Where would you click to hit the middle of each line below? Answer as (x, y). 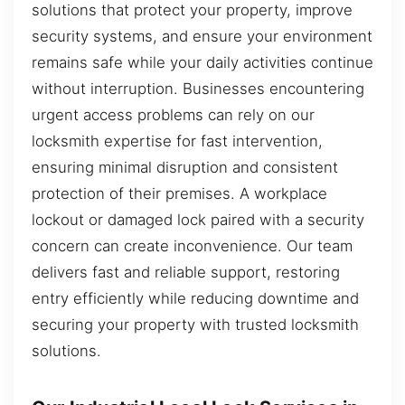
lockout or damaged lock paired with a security (198, 219)
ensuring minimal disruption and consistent (185, 167)
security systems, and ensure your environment (202, 36)
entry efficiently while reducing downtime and (195, 298)
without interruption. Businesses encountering (198, 88)
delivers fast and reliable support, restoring (186, 272)
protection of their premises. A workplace (179, 193)
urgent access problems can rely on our (173, 114)
